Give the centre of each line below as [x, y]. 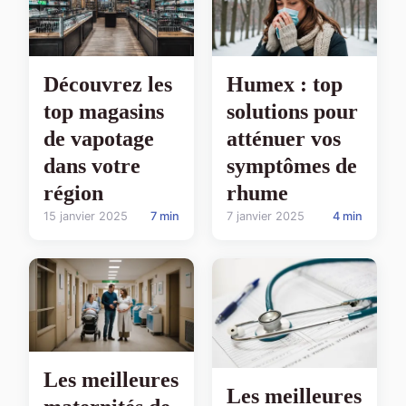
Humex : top [285, 84]
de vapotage [99, 138]
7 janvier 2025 [266, 216]
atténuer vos [284, 138]
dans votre [92, 165]
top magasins [104, 111]
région [73, 193]
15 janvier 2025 [86, 216]
